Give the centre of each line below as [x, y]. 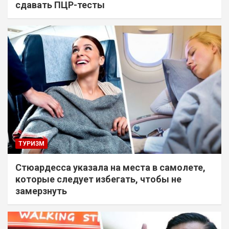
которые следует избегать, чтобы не [98, 179]
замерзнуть [41, 191]
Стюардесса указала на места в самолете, [110, 167]
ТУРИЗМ [31, 143]
